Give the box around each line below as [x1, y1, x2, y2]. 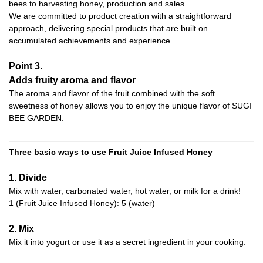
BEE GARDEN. [9, 113, 64, 123]
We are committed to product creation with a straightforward [9, 11, 231, 21]
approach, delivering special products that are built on [9, 23, 208, 33]
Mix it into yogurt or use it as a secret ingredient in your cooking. [9, 237, 246, 247]
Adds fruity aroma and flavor [9, 75, 136, 86]
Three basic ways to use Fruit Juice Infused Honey [9, 147, 213, 157]
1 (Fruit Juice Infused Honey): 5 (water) [9, 198, 155, 208]
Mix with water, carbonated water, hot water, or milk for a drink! [9, 186, 241, 196]
